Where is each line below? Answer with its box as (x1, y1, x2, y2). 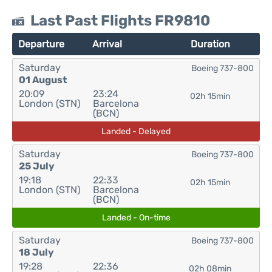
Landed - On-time (101, 212, 171, 223)
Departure (18, 38, 64, 50)
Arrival (92, 38, 123, 50)
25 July (19, 160, 55, 172)
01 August (19, 74, 67, 86)
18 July (19, 246, 54, 258)
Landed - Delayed (101, 126, 171, 137)
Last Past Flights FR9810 (30, 12, 210, 29)
